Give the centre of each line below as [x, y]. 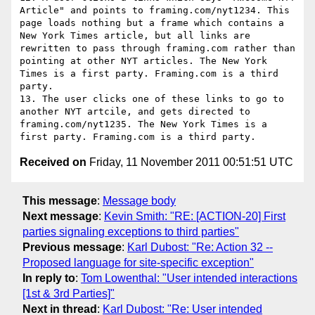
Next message [60, 216]
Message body [139, 200]
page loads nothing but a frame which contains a [152, 23]
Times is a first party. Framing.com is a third [149, 74]
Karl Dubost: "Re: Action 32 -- [200, 247]
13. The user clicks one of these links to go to [152, 99]
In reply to [49, 278]
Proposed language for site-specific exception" [138, 262]
